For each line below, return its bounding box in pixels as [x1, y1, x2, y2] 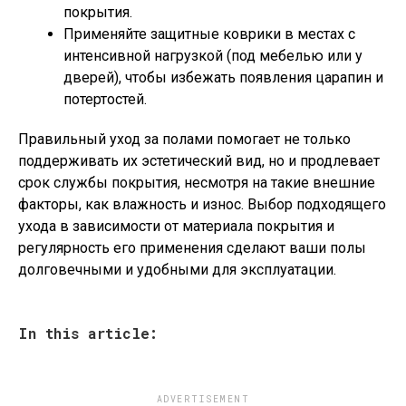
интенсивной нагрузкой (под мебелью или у [63, 47, 362, 65]
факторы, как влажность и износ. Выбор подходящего [18, 196, 386, 214]
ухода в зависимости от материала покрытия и [18, 217, 334, 236]
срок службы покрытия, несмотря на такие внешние [18, 174, 375, 192]
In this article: [18, 324, 158, 343]
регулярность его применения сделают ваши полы [18, 239, 366, 257]
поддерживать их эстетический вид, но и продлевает [18, 152, 380, 170]
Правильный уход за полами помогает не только [18, 130, 351, 149]
